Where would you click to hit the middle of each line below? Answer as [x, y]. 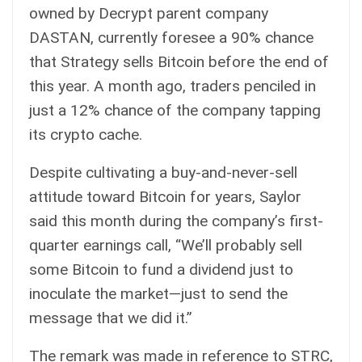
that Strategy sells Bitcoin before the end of [179, 61]
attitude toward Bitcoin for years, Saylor [165, 196]
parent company [210, 13]
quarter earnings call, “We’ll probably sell [166, 245]
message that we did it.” [111, 318]
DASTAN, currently [95, 37]
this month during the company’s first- [190, 221]
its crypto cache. [86, 134]
